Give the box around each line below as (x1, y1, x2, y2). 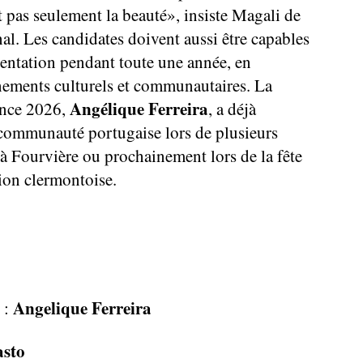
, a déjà (208, 97, 256, 121)
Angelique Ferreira (13, 296, 152, 321)
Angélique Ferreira (70, 96, 208, 122)
